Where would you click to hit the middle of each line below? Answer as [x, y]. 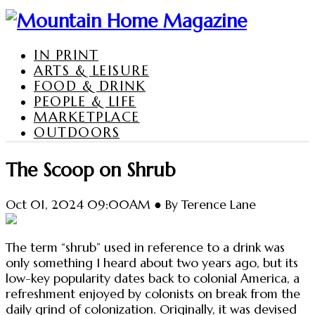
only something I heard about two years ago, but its [152, 263]
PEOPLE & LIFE [85, 101]
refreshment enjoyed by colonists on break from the [153, 294]
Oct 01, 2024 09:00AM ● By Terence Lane [131, 204]
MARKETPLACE [87, 116]
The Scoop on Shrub [90, 169]
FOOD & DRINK [90, 85]
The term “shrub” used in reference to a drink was [145, 248]
